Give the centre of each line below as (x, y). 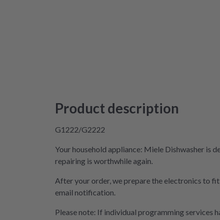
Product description (117, 108)
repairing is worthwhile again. (104, 161)
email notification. (85, 192)
